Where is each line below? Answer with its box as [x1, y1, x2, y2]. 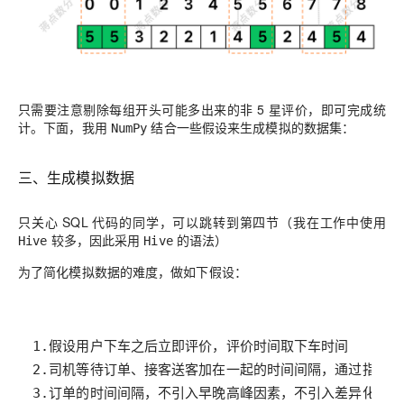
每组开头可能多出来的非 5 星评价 [109, 99, 308, 118]
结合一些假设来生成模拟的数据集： [147, 117, 355, 136]
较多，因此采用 [47, 230, 144, 249]
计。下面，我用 [18, 117, 111, 136]
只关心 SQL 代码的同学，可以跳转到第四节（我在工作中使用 [18, 212, 386, 231]
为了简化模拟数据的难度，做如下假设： [18, 262, 247, 280]
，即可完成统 [308, 99, 386, 118]
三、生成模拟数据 [18, 166, 134, 188]
